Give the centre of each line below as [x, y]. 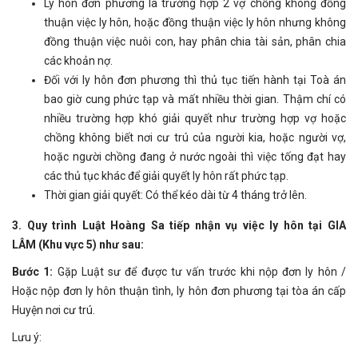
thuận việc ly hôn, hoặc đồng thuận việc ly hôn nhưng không [195, 23]
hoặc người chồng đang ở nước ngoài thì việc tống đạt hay [195, 157]
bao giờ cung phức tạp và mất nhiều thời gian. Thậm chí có [195, 99]
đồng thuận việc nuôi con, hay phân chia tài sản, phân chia [195, 42]
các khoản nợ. [78, 61]
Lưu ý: [27, 337]
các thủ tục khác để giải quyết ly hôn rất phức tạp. [166, 176]
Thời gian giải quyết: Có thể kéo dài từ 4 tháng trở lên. [175, 195]
